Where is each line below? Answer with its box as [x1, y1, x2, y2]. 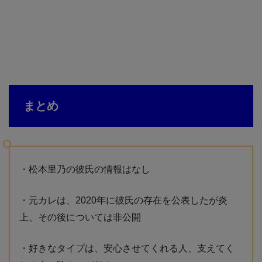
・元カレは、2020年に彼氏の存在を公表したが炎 [19, 195, 227, 205]
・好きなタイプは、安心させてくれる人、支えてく [19, 243, 235, 253]
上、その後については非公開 [19, 212, 141, 222]
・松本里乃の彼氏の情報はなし [19, 164, 150, 174]
